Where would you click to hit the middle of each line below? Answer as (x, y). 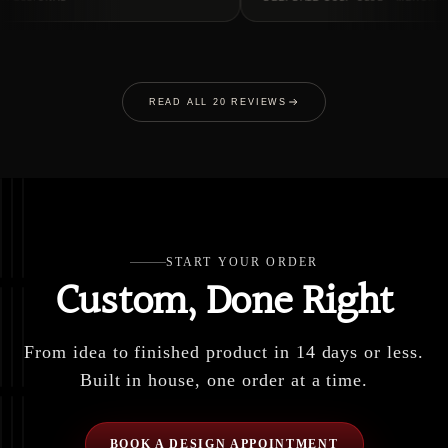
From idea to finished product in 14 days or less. (224, 352)
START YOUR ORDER (242, 262)
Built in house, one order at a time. (224, 380)
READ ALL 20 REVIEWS (218, 102)
